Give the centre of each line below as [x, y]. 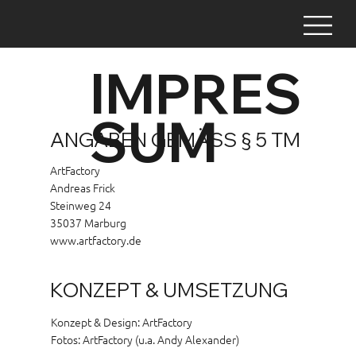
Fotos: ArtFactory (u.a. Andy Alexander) [146, 339]
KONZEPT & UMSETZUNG [169, 289]
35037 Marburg [89, 222]
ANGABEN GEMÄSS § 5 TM [176, 139]
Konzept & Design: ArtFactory [121, 321]
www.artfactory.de [96, 240]
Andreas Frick [83, 187]
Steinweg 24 [81, 205]
